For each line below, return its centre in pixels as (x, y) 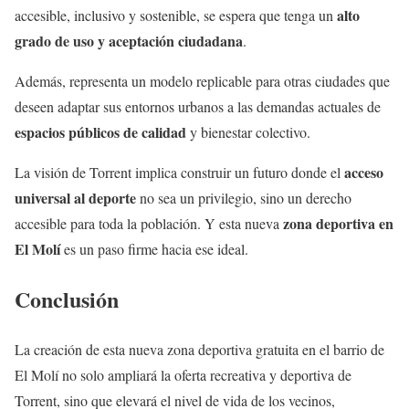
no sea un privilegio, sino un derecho (244, 198)
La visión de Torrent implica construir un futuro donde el (179, 173)
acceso (364, 173)
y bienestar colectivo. (248, 132)
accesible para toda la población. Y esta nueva (149, 224)
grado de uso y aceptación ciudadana (129, 41)
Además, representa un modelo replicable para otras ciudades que (202, 81)
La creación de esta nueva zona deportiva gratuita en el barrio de (199, 349)
